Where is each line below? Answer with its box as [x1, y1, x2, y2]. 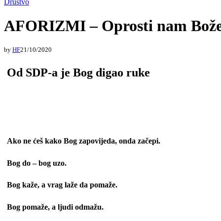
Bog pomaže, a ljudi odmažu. [7, 203, 104, 211]
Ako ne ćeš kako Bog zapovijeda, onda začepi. [7, 136, 160, 145]
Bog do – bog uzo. [7, 158, 67, 167]
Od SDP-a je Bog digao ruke [7, 66, 150, 79]
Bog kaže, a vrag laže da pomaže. [7, 181, 117, 189]
